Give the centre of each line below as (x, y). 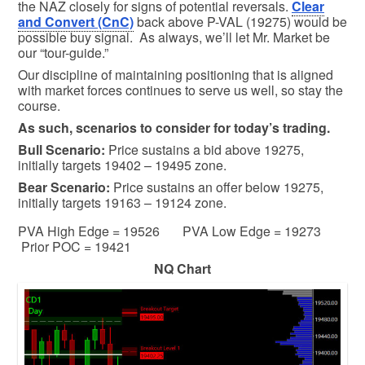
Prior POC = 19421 (75, 246)
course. (39, 105)
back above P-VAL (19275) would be (240, 21)
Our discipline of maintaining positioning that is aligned (176, 74)
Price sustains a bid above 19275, (206, 149)
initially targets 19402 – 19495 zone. (124, 165)
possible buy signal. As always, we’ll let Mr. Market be (174, 37)
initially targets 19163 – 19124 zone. (122, 202)
